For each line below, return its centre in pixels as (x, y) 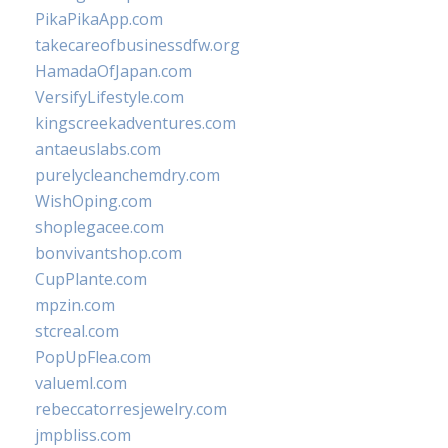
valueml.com (81, 383)
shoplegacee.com (99, 227)
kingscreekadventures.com (135, 123)
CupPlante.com (91, 279)
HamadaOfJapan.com (113, 71)
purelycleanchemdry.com (127, 175)
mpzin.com (75, 305)
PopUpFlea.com (93, 357)
